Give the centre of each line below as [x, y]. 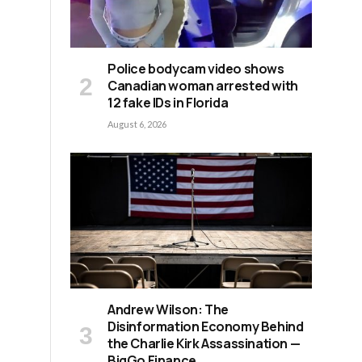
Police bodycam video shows [196, 69]
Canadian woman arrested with [203, 86]
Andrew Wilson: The [168, 310]
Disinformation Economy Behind [206, 327]
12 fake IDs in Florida [168, 103]
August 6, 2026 [137, 124]
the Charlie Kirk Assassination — [204, 344]
